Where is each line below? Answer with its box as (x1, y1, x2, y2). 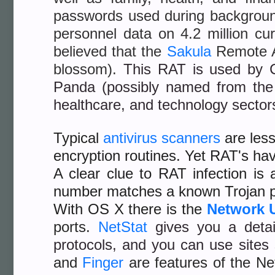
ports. (53, 219, 98, 235)
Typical (53, 130, 103, 146)
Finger (82, 254, 124, 271)
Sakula (166, 43, 211, 60)
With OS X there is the (53, 201, 207, 217)
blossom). (53, 61, 123, 77)
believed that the (53, 43, 167, 60)
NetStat (98, 219, 147, 235)
